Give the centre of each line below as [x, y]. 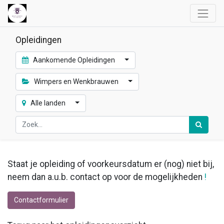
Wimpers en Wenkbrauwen [76, 81]
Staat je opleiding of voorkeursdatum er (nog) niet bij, [111, 164]
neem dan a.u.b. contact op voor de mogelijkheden [106, 177]
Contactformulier [41, 200]
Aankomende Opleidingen [74, 60]
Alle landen [48, 103]
